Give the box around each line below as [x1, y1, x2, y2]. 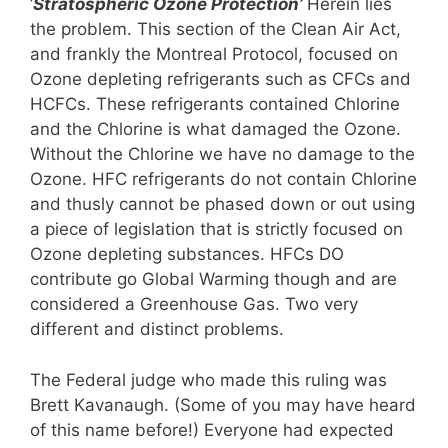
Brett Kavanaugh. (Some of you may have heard [30, 394, 416, 415]
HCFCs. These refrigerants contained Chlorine [30, 94, 400, 114]
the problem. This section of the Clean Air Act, [30, 19, 401, 39]
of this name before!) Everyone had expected [30, 419, 394, 440]
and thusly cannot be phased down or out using [30, 194, 415, 214]
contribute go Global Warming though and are [30, 269, 397, 289]
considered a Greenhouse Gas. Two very [30, 294, 358, 314]
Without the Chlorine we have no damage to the [30, 144, 415, 164]
